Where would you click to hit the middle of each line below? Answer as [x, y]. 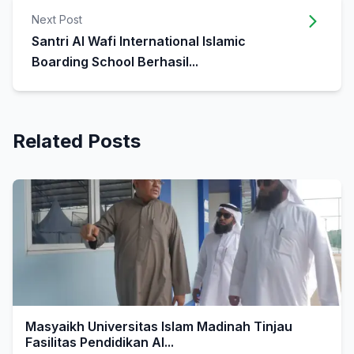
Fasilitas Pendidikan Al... [100, 342]
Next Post [57, 19]
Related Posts [77, 141]
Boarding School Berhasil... [115, 62]
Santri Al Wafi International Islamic [139, 41]
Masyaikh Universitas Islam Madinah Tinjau [159, 326]
